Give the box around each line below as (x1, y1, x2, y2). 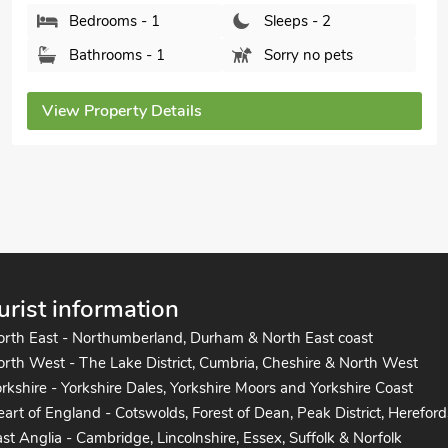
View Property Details (42, 100, 202, 122)
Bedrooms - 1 (69, 11, 160, 31)
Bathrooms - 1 (69, 45, 165, 65)
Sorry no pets (263, 45, 353, 65)
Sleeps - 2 (263, 11, 331, 31)
